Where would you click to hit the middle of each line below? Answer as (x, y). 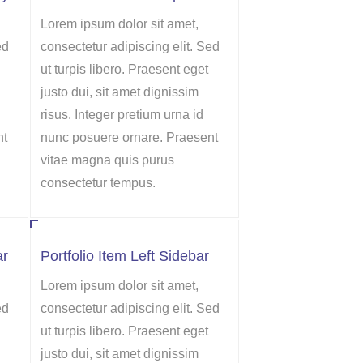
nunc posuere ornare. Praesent (129, 137)
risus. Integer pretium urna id (122, 115)
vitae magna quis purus (107, 160)
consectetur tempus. (98, 183)
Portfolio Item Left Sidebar (125, 256)
